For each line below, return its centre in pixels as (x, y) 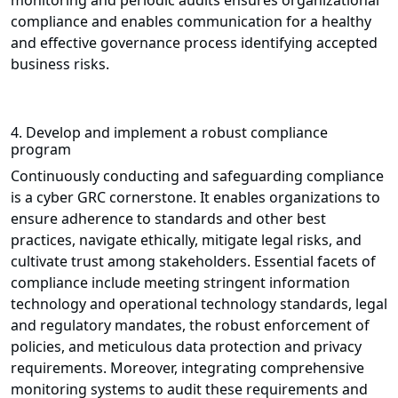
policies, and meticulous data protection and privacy (186, 347)
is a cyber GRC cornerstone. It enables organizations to (195, 198)
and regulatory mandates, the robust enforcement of (190, 326)
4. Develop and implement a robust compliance (169, 133)
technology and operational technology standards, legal (199, 304)
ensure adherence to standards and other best (168, 219)
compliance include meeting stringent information (180, 283)
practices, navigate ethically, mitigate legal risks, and (186, 240)
